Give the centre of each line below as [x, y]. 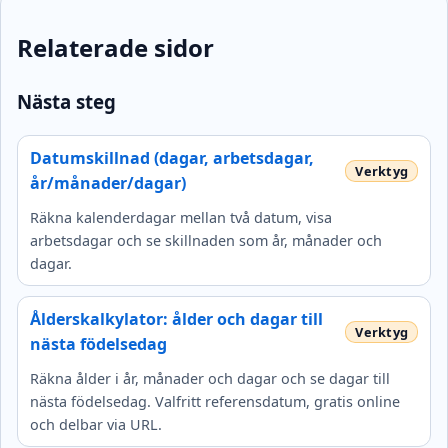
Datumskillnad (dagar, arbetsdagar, [172, 157]
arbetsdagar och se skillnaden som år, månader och [206, 240]
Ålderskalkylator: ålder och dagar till [176, 318]
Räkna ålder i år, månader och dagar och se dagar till [210, 378]
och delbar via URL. [96, 424]
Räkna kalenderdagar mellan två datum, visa [181, 217]
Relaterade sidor [115, 48]
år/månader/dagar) [108, 182]
